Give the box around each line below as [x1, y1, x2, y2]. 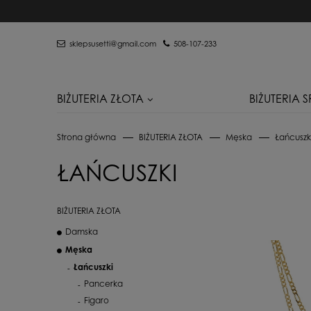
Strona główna [57, 132, 116, 142]
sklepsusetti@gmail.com [69, 39, 156, 49]
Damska [65, 226, 98, 237]
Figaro [84, 295, 109, 305]
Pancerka [84, 278, 123, 289]
